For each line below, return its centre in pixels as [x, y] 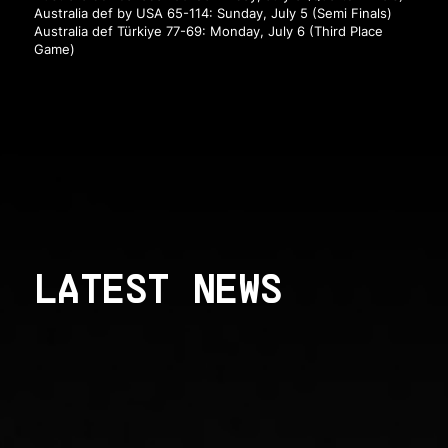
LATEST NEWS [157, 288]
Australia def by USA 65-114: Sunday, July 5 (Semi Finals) [212, 12]
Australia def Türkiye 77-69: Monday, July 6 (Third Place [208, 30]
